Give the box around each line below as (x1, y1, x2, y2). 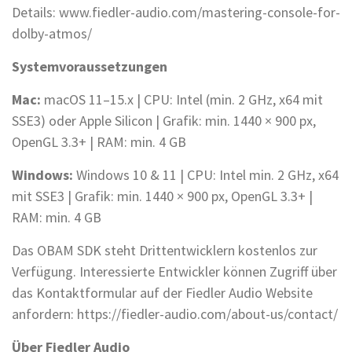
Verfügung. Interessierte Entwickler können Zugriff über (12, 262, 337, 281)
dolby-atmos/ (12, 24, 92, 43)
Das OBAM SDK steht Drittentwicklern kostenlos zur (12, 241, 317, 260)
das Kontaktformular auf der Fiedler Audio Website (12, 284, 313, 302)
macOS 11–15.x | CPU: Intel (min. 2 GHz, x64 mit (44, 90, 323, 109)
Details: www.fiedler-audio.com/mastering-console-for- (12, 3, 340, 22)
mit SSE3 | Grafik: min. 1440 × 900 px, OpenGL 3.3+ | (12, 187, 313, 206)
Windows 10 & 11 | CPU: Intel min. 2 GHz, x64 (73, 166, 339, 185)
